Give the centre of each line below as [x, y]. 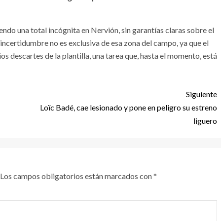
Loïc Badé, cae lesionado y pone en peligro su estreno [129, 107]
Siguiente [202, 94]
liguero [205, 121]
